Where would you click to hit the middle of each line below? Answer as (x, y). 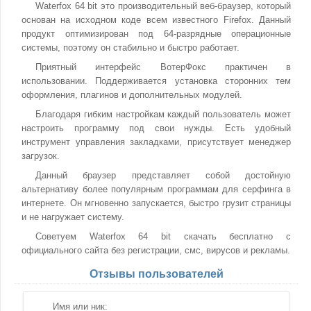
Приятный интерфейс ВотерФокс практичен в (163, 67)
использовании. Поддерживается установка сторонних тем (156, 81)
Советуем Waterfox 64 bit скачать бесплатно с (163, 236)
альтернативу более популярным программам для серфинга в (156, 189)
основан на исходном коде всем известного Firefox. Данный (156, 20)
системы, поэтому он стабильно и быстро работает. (131, 48)
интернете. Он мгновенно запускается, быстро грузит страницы (156, 203)
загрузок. (41, 156)
